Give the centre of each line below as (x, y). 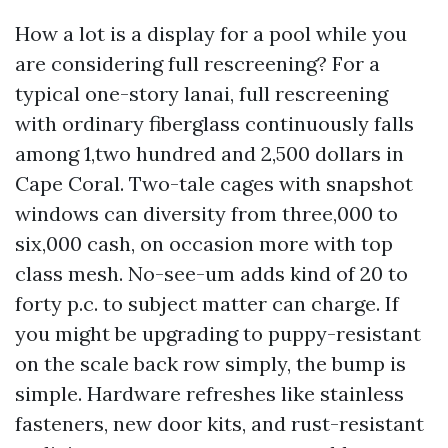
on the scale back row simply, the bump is (210, 363)
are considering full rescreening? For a (197, 63)
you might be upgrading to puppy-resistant (218, 333)
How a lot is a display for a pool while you (211, 33)
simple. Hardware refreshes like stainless (209, 393)
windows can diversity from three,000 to (206, 213)
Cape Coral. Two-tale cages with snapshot (214, 183)
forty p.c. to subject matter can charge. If (207, 303)
